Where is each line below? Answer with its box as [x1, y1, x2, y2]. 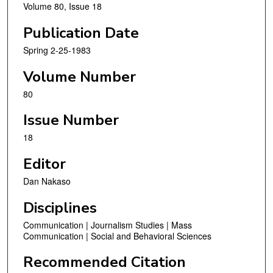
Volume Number [23, 66, 136, 87]
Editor [23, 154, 66, 174]
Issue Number [23, 110, 119, 130]
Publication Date [23, 23, 139, 43]
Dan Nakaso [23, 174, 71, 187]
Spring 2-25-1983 [23, 44, 91, 57]
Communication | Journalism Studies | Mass [23, 218, 192, 231]
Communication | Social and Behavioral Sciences [23, 229, 211, 242]
